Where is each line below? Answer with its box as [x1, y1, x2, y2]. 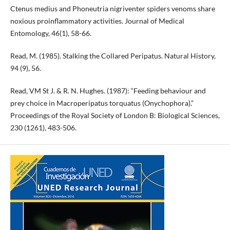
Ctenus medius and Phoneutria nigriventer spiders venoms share [10, 4, 215, 13]
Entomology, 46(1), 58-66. [10, 28, 91, 37]
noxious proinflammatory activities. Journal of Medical [10, 16, 184, 25]
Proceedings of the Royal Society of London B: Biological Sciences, [10, 110, 220, 120]
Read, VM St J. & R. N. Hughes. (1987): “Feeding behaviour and [10, 86, 206, 95]
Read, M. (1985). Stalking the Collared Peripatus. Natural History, [10, 51, 216, 60]
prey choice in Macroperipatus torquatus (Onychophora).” [10, 98, 194, 107]
